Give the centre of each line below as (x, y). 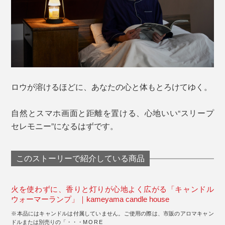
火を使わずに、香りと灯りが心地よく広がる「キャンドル (113, 189)
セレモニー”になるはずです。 (65, 126)
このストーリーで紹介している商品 (81, 159)
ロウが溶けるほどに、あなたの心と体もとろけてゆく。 (112, 87)
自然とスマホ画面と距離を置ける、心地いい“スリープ (113, 113)
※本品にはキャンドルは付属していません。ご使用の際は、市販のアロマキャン (113, 214)
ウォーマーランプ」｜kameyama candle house (90, 199)
